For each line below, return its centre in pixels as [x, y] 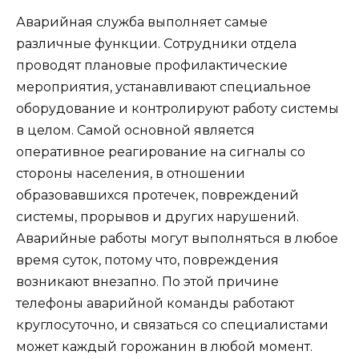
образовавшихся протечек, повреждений [157, 196]
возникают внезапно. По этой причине [147, 282]
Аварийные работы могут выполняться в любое [177, 239]
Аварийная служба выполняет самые [142, 22]
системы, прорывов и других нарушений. [157, 217]
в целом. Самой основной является [135, 131]
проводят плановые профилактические [152, 66]
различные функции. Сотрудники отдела [156, 44]
